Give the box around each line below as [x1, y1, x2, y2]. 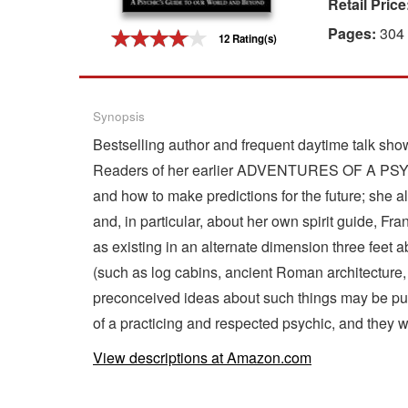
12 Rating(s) [219, 31, 277, 47]
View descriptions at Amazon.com [93, 347, 311, 368]
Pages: [328, 23, 380, 44]
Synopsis [93, 107, 145, 125]
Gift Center [5, 22, 84, 46]
